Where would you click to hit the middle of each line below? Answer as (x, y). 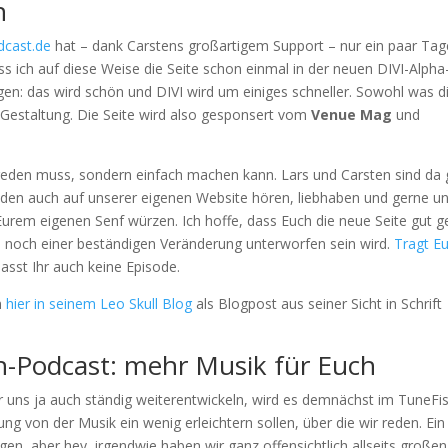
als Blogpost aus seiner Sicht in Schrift (317, 303)
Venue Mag (352, 114)
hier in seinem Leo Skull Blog (99, 303)
